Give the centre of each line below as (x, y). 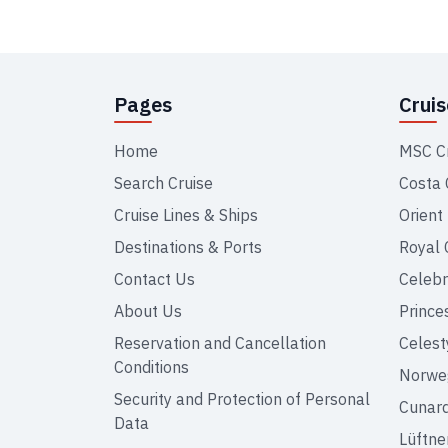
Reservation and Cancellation (220, 343)
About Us (148, 311)
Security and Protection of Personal (242, 399)
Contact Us (154, 279)
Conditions (151, 367)
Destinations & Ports (188, 247)
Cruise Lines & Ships (186, 215)
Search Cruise (163, 183)
